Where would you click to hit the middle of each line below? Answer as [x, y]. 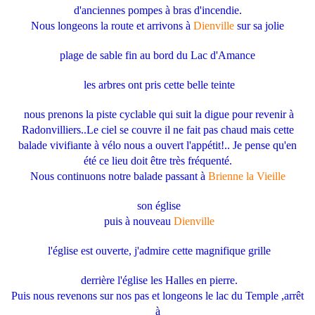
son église [157, 206]
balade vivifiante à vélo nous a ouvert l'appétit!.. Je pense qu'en [157, 146]
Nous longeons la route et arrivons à [112, 26]
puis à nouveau [137, 221]
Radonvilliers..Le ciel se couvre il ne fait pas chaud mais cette [157, 130]
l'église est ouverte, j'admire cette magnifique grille [157, 251]
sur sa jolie [259, 26]
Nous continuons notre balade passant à [119, 176]
